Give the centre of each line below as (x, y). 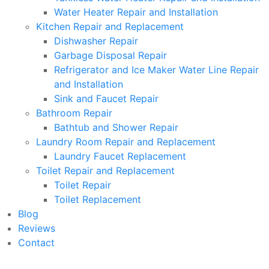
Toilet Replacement (98, 199)
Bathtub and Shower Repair (116, 127)
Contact (37, 243)
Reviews (37, 228)
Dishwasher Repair (96, 41)
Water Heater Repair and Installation (136, 12)
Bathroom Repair (74, 113)
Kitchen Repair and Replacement (110, 26)
